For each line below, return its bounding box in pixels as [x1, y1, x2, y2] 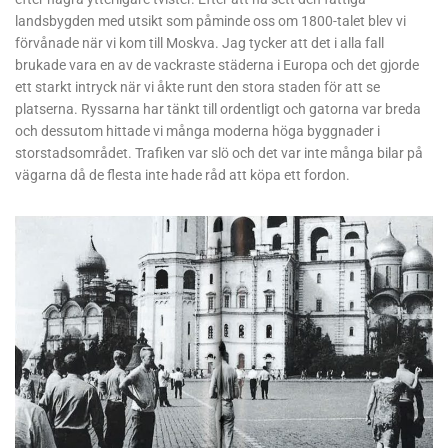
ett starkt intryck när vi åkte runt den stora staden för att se [15, 78, 380, 95]
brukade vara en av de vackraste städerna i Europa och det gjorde [15, 56, 419, 73]
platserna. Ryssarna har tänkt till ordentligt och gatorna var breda [15, 100, 421, 117]
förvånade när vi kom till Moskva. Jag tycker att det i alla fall [15, 34, 384, 51]
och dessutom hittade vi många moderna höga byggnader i [15, 122, 380, 139]
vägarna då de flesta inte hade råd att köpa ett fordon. [15, 166, 350, 183]
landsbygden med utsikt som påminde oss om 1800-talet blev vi [15, 12, 406, 29]
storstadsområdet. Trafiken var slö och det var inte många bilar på [15, 144, 423, 161]
